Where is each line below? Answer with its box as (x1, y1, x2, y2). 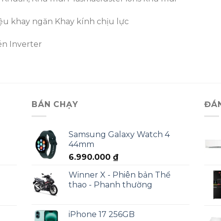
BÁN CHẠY (32, 99, 78, 109)
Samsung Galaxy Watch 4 (69, 130, 170, 140)
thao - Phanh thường (69, 180, 152, 190)
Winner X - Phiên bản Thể (69, 170, 171, 180)
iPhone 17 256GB (69, 210, 135, 220)
